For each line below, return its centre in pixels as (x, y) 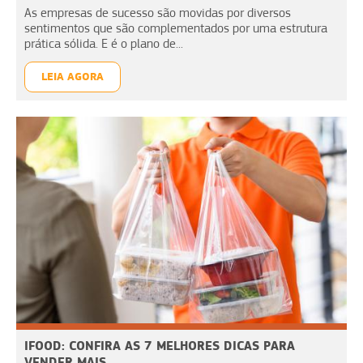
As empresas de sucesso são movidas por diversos (158, 13)
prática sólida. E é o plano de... (104, 43)
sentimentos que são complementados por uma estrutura (176, 28)
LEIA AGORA (73, 76)
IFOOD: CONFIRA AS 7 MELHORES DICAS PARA (160, 345)
